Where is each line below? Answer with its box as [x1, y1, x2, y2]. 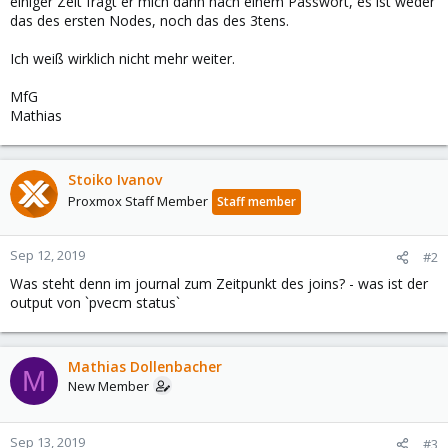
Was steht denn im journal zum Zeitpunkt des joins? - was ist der [10, 274, 428, 293]
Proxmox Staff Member [68, 192, 208, 210]
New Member [68, 377, 149, 395]
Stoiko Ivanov [68, 170, 162, 189]
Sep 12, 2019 [10, 246, 85, 264]
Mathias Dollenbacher [68, 357, 222, 376]
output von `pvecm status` [10, 293, 180, 312]
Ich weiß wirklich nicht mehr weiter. [10, 49, 235, 68]
